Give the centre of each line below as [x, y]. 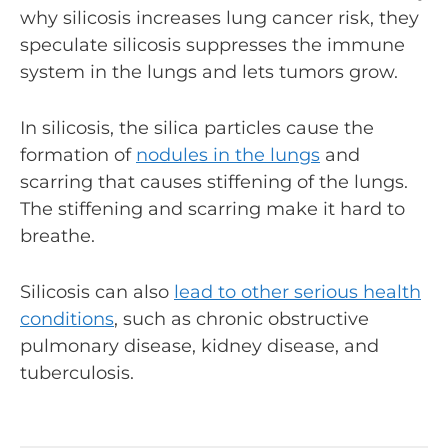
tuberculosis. [77, 372]
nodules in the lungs [228, 155]
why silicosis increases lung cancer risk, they [219, 18]
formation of [78, 155]
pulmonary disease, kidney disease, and [199, 345]
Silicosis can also [97, 291]
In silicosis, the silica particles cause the [197, 128]
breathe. [57, 236]
